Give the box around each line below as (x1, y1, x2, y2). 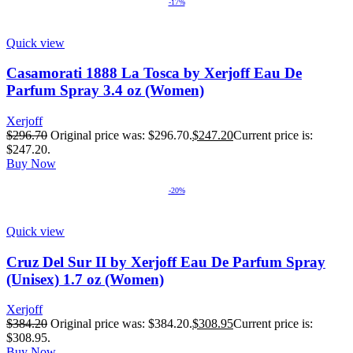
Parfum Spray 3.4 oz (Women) (6, 82, 204, 99)
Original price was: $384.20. (50, 317, 192, 331)
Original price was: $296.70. (50, 128, 192, 142)
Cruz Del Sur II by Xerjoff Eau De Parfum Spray (6, 253, 325, 270)
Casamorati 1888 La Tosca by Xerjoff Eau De (6, 65, 302, 82)
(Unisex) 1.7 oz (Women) (6, 270, 164, 288)
